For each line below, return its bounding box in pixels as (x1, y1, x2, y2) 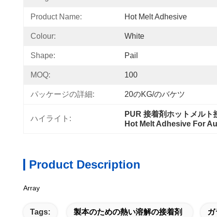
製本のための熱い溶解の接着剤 (74, 208, 182, 216)
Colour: (31, 32, 56, 40)
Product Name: (31, 13, 82, 21)
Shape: (31, 51, 55, 60)
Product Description (29, 158, 140, 171)
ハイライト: (31, 114, 71, 123)
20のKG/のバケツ (124, 90, 185, 98)
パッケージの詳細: (31, 90, 94, 98)
